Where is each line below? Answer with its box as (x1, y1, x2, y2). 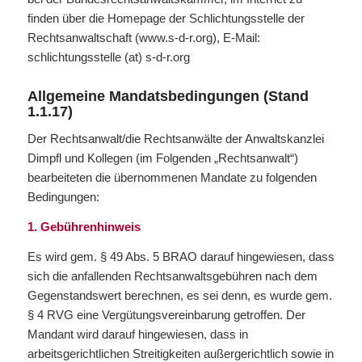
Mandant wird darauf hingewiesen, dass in (27, 326, 248, 341)
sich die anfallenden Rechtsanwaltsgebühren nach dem (27, 268, 318, 283)
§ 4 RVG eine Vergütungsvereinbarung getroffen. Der (27, 307, 305, 322)
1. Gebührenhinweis (27, 220, 141, 234)
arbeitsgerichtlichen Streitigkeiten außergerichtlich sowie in (27, 346, 334, 360)
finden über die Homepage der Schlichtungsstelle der (27, 11, 305, 25)
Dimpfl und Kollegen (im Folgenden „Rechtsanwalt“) (27, 151, 298, 166)
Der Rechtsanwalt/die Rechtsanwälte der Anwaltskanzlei (27, 132, 324, 146)
